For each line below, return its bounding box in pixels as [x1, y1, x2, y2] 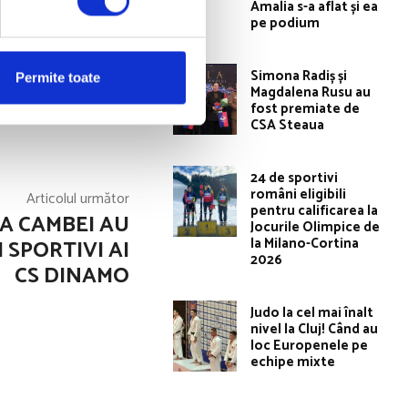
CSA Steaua [250, 114, 325, 138]
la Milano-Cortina [250, 232, 360, 256]
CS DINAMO [14, 258, 129, 294]
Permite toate [15, 69, 100, 86]
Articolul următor [25, 186, 129, 211]
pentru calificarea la [250, 199, 379, 223]
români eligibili [250, 183, 347, 207]
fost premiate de [250, 97, 361, 121]
